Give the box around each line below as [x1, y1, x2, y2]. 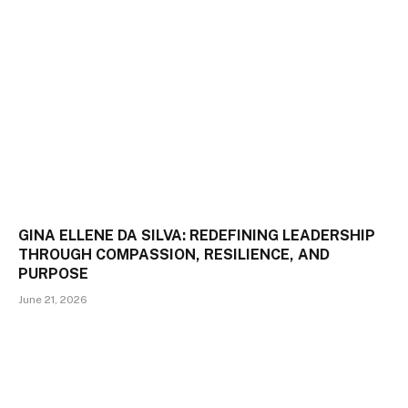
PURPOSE [18, 264, 88, 282]
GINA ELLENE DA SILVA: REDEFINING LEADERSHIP [18, 226, 375, 244]
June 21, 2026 [18, 292, 87, 306]
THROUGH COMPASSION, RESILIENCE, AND [18, 245, 330, 263]
